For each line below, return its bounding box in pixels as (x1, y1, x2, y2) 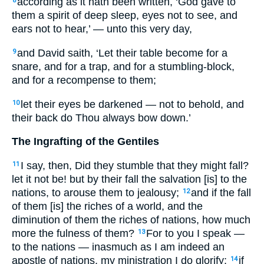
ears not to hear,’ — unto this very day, (12, 23, 192, 35)
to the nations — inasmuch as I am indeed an (12, 240, 225, 253)
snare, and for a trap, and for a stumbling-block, (12, 60, 235, 72)
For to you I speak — (146, 227, 245, 239)
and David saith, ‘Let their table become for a (17, 47, 227, 59)
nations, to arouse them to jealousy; (12, 186, 182, 199)
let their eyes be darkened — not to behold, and (21, 98, 244, 110)
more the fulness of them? (12, 227, 137, 239)
